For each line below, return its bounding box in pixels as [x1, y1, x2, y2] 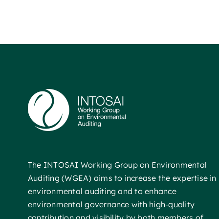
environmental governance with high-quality [27, 199, 195, 209]
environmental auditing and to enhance [27, 186, 176, 196]
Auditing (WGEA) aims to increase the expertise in [27, 173, 217, 183]
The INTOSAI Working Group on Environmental [27, 159, 207, 170]
